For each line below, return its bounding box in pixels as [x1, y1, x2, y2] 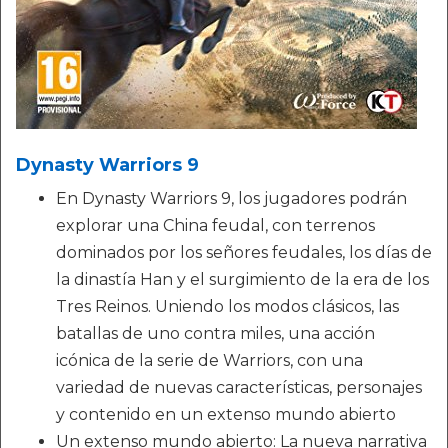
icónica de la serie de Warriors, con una [56, 351, 363, 370]
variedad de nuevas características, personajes [56, 378, 422, 397]
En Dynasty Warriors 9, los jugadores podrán [56, 189, 407, 208]
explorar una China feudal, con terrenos [56, 216, 375, 235]
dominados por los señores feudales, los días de [56, 243, 432, 262]
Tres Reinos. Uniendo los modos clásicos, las [56, 297, 399, 316]
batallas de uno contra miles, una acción [56, 324, 375, 343]
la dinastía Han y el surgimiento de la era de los [56, 270, 429, 289]
